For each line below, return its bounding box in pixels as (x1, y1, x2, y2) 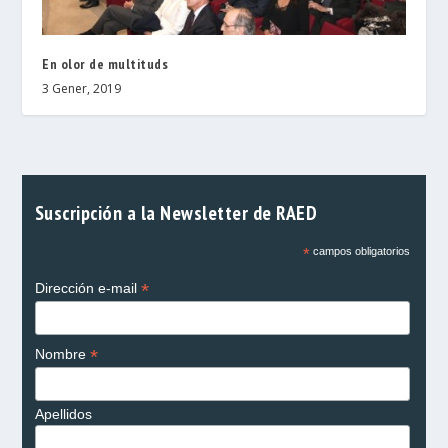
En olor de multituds (42, 54, 169, 73)
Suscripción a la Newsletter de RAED (34, 199, 317, 225)
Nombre (34, 345, 90, 362)
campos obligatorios (309, 244, 410, 257)
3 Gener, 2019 (42, 79, 122, 97)
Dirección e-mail (34, 279, 141, 296)
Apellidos (34, 405, 92, 422)
